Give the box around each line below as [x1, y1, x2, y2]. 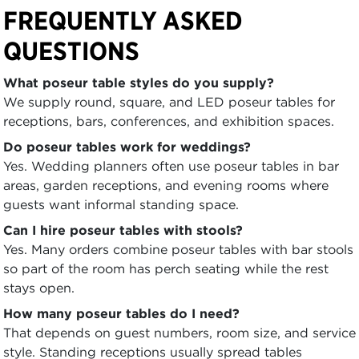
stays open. [3, 280, 75, 296]
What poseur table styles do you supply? [3, 75, 274, 91]
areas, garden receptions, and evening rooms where [3, 177, 329, 194]
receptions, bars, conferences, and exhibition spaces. [3, 113, 334, 130]
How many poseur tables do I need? [3, 305, 240, 322]
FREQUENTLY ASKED [3, 5, 243, 37]
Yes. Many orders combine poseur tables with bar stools [3, 241, 353, 258]
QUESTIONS [3, 35, 139, 67]
